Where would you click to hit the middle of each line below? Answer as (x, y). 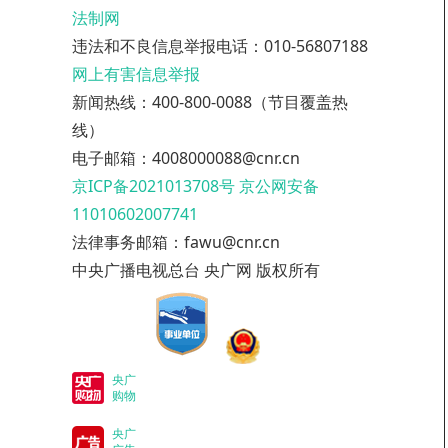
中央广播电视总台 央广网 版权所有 (196, 270)
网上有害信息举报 (136, 74)
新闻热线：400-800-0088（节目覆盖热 (210, 102)
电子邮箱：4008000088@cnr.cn (186, 158)
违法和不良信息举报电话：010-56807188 (220, 46)
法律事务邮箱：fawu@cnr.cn (176, 242)
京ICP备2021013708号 (153, 186)
